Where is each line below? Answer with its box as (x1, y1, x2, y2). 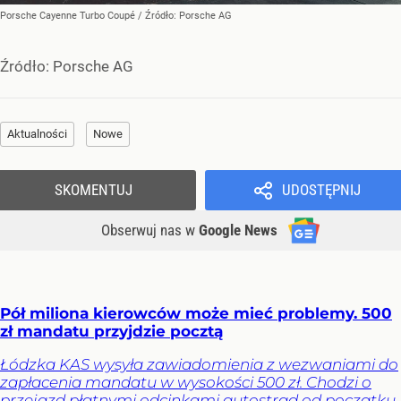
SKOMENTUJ (55, 181, 132, 200)
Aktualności (7, 127, 67, 141)
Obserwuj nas (101, 221, 185, 240)
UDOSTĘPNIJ (281, 181, 361, 200)
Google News (199, 221, 277, 240)
